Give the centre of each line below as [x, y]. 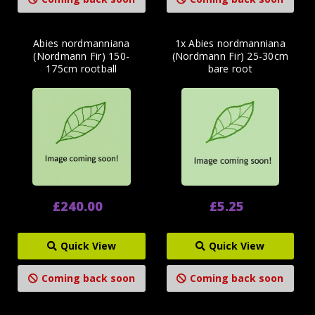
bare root [230, 69]
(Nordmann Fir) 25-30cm [230, 56]
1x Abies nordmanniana [230, 43]
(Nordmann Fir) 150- [82, 56]
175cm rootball [82, 69]
